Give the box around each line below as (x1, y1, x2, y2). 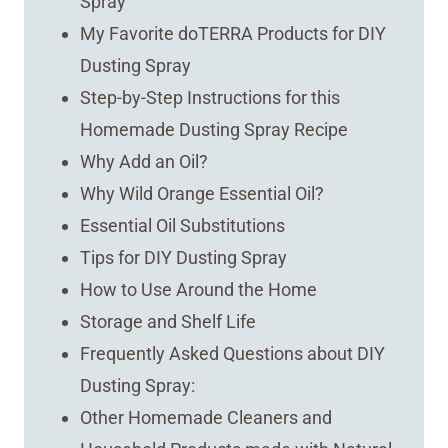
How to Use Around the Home (79, 279, 317, 301)
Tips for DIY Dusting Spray (79, 247, 287, 269)
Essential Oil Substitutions (79, 215, 285, 237)
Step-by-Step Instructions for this (79, 87, 340, 109)
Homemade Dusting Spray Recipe (79, 119, 348, 141)
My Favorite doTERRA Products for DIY (79, 23, 386, 45)
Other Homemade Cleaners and (79, 407, 332, 429)
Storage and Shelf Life (79, 311, 256, 333)
